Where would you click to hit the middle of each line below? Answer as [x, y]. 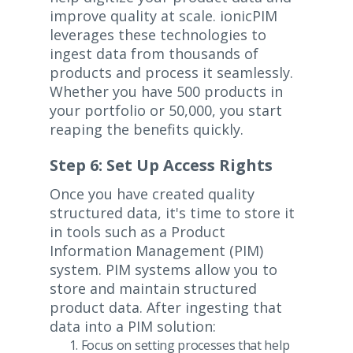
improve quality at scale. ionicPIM [163, 16]
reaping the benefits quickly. [146, 130]
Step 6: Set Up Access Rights [161, 165]
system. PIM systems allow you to [163, 270]
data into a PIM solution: [132, 327]
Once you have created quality [152, 194]
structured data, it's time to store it [172, 213]
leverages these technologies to [158, 35]
